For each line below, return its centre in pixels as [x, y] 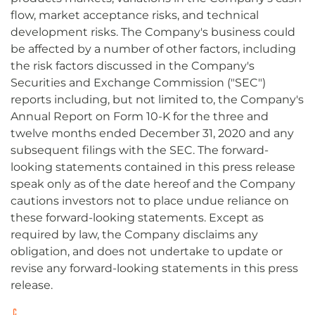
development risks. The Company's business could [153, 32]
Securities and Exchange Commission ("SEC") [138, 83]
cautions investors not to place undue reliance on [150, 201]
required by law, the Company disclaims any [134, 234]
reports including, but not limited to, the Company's [157, 99]
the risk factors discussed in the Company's [133, 66]
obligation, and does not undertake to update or [147, 251]
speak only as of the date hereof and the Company [153, 184]
